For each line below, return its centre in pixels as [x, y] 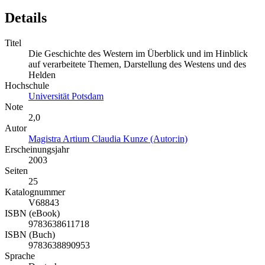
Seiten [16, 170]
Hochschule [27, 85]
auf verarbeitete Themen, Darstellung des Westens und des [137, 64]
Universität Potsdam [66, 96]
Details [26, 17]
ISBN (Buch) [30, 234]
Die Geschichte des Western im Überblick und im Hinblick [138, 53]
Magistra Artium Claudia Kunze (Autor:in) [108, 138]
